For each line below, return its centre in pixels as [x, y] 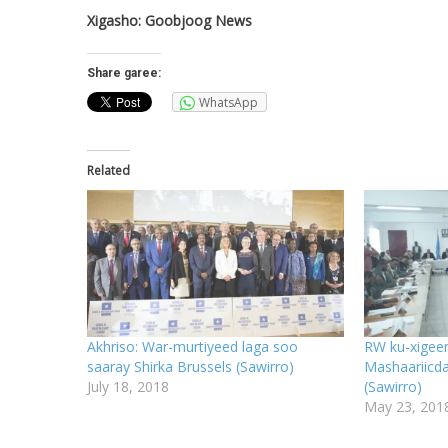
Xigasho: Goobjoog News [169, 20]
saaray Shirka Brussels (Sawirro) [190, 366]
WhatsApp [228, 102]
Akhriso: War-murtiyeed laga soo [192, 346]
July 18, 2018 [128, 386]
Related [108, 170]
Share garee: [124, 73]
